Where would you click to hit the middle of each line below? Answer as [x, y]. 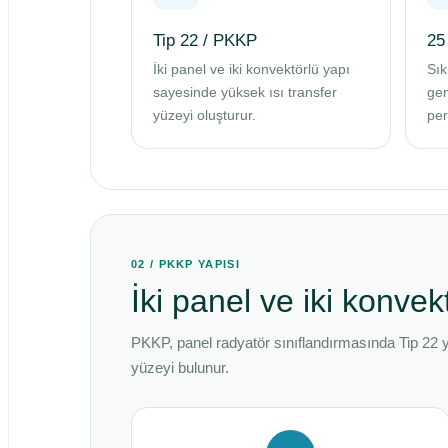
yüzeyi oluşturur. [204, 115]
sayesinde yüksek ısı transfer [245, 92]
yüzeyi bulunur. [180, 367]
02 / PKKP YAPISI [185, 264]
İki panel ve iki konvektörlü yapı [251, 69]
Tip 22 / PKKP [205, 40]
